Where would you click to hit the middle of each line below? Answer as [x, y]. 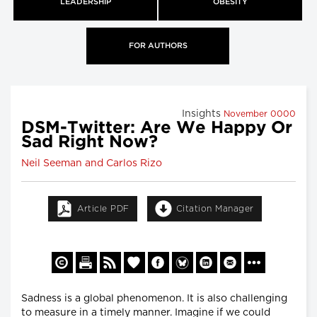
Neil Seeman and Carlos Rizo [92, 164]
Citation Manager [215, 209]
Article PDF [103, 209]
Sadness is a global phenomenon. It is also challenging [154, 298]
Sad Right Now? [90, 143]
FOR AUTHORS [158, 46]
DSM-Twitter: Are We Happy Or [157, 128]
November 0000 [260, 114]
